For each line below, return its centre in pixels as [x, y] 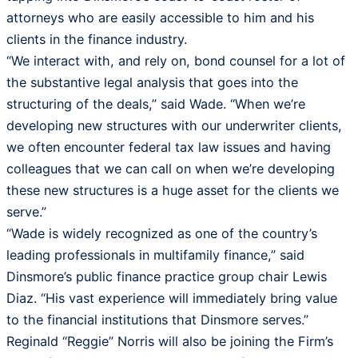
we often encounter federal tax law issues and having [169, 147]
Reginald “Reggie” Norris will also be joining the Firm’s [170, 342]
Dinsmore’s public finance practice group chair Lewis [167, 277]
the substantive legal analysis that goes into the [152, 83]
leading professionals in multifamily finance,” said [155, 255]
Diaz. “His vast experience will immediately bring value [172, 298]
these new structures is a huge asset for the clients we [173, 191]
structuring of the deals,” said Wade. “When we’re [156, 104]
